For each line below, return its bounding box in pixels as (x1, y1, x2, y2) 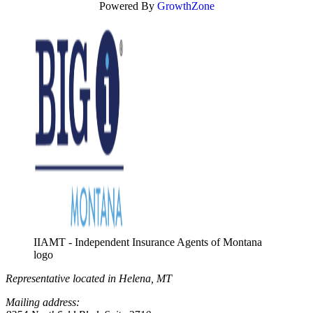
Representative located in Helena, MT (6, 272, 172, 284)
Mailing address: (6, 296, 80, 308)
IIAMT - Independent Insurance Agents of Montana (34, 235, 262, 248)
